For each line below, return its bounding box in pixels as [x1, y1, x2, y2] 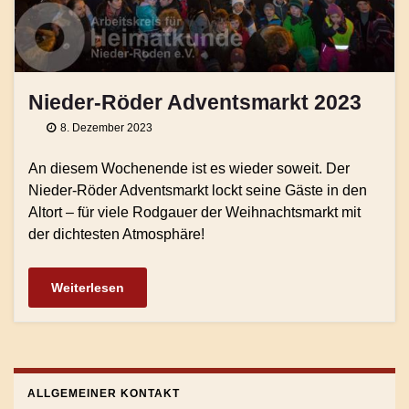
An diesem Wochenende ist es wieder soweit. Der [28, 160, 350, 176]
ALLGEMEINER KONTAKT [27, 386, 180, 400]
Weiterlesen [51, 279, 124, 295]
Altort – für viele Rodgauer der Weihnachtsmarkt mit [28, 204, 361, 220]
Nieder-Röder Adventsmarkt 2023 [28, 89, 362, 114]
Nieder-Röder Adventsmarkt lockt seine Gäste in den [28, 182, 367, 198]
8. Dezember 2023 [60, 121, 152, 134]
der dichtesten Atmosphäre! [28, 225, 204, 242]
